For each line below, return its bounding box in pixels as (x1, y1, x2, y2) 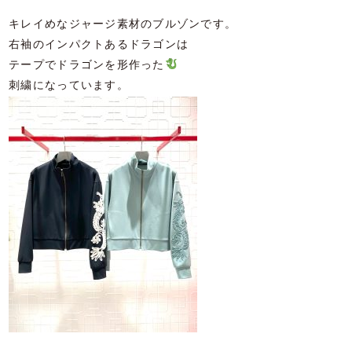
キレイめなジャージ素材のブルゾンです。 (9, 18, 237, 31)
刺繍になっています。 (9, 79, 129, 92)
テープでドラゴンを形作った (9, 59, 165, 71)
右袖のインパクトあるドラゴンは (9, 38, 189, 51)
